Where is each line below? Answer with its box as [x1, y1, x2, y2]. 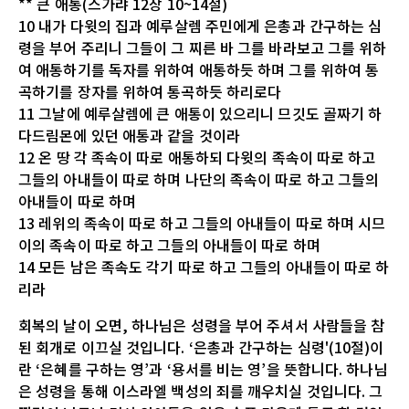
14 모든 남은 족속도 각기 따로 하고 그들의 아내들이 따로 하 [18, 255, 390, 278]
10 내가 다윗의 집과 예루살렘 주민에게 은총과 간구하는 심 [18, 14, 383, 37]
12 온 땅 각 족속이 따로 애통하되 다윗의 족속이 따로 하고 [18, 145, 376, 168]
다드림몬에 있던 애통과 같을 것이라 [18, 123, 240, 146]
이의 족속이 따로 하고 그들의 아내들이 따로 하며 [18, 233, 320, 256]
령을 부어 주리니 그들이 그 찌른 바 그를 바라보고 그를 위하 [18, 36, 387, 58]
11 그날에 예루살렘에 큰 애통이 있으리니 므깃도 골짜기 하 [18, 101, 383, 124]
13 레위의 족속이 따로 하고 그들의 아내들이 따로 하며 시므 [18, 211, 386, 234]
